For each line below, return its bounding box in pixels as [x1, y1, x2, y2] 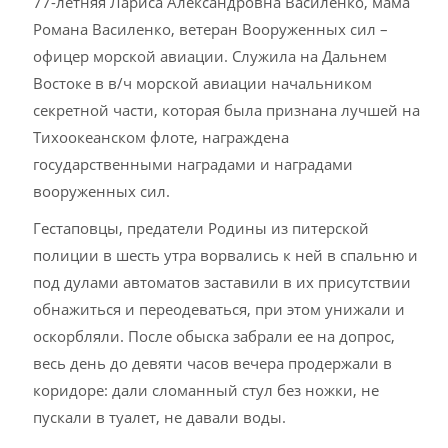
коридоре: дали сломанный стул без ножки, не [33, 380, 380, 400]
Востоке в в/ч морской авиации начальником [33, 73, 373, 93]
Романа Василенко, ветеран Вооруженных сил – [33, 19, 389, 39]
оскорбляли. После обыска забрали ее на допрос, [33, 326, 396, 346]
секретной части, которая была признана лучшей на [33, 100, 421, 120]
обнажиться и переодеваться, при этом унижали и [33, 299, 406, 319]
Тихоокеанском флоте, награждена [33, 127, 290, 147]
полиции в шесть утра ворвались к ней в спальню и [33, 245, 419, 265]
